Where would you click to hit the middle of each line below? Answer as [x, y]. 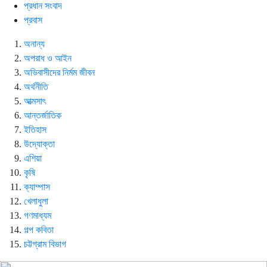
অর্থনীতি [36, 87]
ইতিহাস [35, 130]
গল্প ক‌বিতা [39, 230]
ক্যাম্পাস [37, 187]
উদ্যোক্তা [39, 144]
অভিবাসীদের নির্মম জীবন [59, 72]
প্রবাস [33, 20]
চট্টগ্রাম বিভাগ [45, 244]
